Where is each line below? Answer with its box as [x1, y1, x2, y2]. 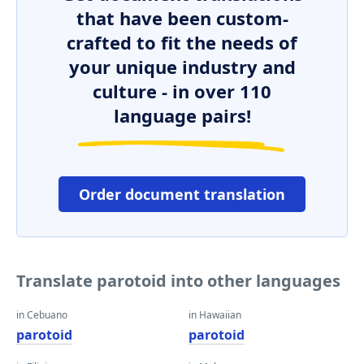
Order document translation [79, 184, 285, 204]
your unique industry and [68, 54, 296, 79]
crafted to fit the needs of [67, 30, 297, 54]
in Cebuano [16, 308, 67, 322]
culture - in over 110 [93, 79, 271, 103]
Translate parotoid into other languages [16, 270, 340, 292]
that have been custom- [76, 6, 288, 30]
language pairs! [113, 103, 251, 128]
